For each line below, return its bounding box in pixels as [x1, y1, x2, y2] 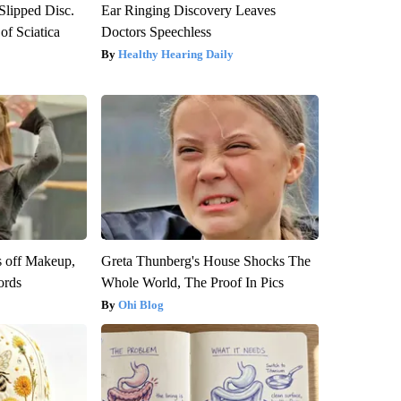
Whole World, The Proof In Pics [100, 275, 284, 291]
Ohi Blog [117, 298, 164, 312]
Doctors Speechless [100, 24, 211, 40]
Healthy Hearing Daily [117, 47, 234, 62]
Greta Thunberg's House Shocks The [100, 253, 311, 269]
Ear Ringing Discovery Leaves [100, 3, 276, 19]
